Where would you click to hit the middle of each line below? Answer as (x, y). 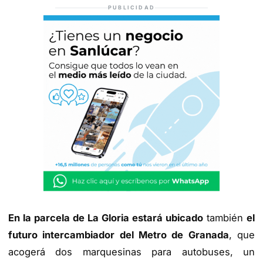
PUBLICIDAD (131, 8)
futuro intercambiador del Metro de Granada (119, 235)
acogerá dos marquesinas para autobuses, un (131, 252)
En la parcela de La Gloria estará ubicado (106, 218)
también (225, 218)
